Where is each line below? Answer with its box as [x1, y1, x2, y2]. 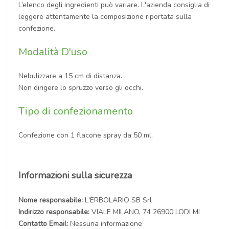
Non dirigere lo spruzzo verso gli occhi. [18, 82, 143, 93]
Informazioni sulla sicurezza [18, 169, 132, 181]
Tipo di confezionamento [18, 104, 133, 118]
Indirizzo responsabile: [18, 207, 91, 217]
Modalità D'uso [18, 44, 87, 59]
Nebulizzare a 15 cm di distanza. [18, 71, 122, 81]
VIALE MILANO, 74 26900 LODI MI [91, 207, 200, 217]
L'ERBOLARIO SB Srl [85, 195, 152, 205]
